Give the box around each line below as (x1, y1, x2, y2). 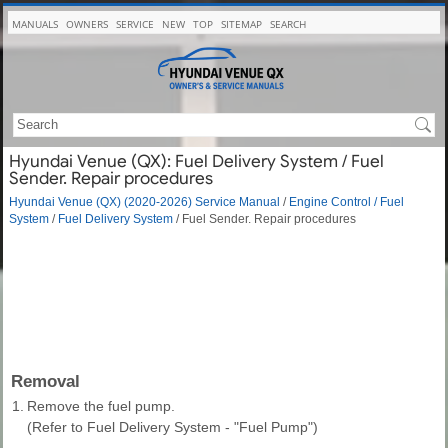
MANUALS (12, 17, 58, 31)
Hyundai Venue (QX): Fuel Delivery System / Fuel (9, 150, 384, 172)
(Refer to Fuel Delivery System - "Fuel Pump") (27, 418, 318, 435)
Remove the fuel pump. (27, 397, 175, 414)
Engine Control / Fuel (289, 194, 404, 208)
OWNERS (66, 17, 108, 31)
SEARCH (270, 17, 306, 31)
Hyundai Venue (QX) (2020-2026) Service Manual (9, 194, 280, 208)
